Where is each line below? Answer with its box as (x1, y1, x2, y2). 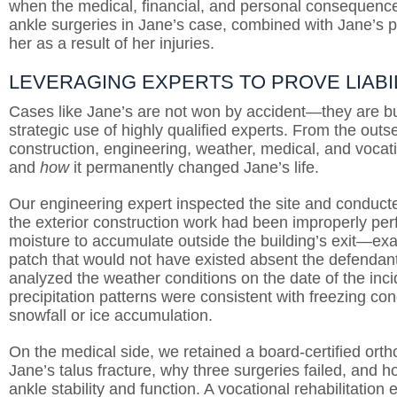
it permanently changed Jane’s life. (69, 159, 319, 176)
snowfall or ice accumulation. (9, 307, 213, 324)
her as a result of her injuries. (9, 35, 219, 52)
